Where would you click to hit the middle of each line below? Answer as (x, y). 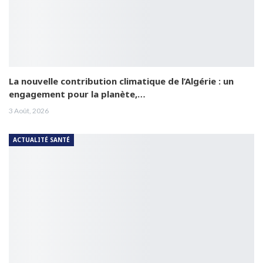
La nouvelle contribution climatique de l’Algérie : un (121, 81)
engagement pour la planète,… (77, 94)
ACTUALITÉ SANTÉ (41, 140)
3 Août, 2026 (29, 111)
